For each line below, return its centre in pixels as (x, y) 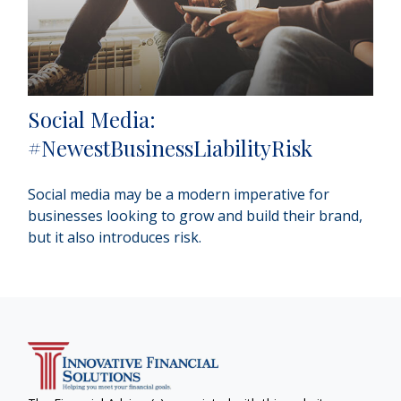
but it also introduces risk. (115, 237)
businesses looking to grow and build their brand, (196, 215)
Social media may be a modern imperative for (179, 194)
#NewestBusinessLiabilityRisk (171, 147)
